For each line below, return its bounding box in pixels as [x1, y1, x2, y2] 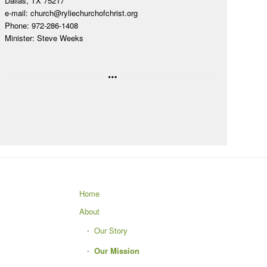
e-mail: [5, 7, 30, 18]
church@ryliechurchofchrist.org [30, 7, 138, 18]
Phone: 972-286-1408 [5, 19, 78, 31]
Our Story [94, 225, 128, 237]
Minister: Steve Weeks [5, 32, 83, 44]
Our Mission [94, 245, 139, 257]
